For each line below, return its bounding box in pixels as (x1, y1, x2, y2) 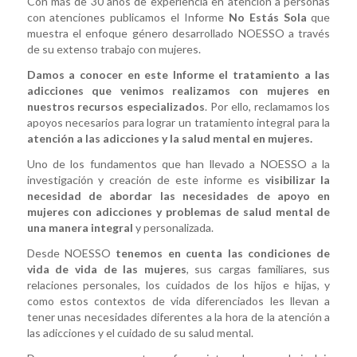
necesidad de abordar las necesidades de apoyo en (26, 189, 331, 203)
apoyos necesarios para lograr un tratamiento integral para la (26, 116, 331, 130)
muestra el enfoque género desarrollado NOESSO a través (26, 26, 331, 41)
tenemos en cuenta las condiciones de (116, 246, 331, 261)
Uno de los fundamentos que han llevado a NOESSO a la (26, 157, 331, 171)
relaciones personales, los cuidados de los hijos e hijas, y (26, 278, 331, 292)
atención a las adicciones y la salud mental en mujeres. (26, 131, 312, 146)
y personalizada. (132, 221, 214, 235)
